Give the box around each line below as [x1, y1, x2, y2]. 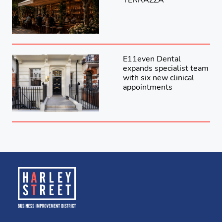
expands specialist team [123, 62, 209, 74]
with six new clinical [123, 72, 194, 83]
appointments [123, 81, 172, 93]
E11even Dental [123, 53, 181, 64]
